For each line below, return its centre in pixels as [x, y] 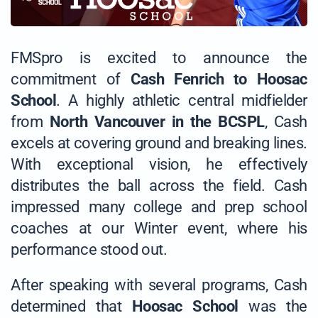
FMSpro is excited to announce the [159, 58]
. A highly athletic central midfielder [182, 101]
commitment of [71, 79]
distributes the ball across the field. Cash [159, 186]
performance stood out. [89, 250]
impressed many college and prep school [159, 207]
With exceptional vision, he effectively [159, 165]
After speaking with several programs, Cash [159, 285]
